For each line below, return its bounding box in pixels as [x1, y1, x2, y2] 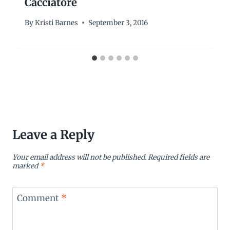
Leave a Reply [12, 126, 94, 143]
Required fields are [148, 152, 209, 162]
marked [12, 161, 40, 170]
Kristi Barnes [35, 18, 79, 27]
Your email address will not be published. [12, 152, 146, 162]
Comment [16, 193, 61, 204]
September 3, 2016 [88, 18, 148, 27]
